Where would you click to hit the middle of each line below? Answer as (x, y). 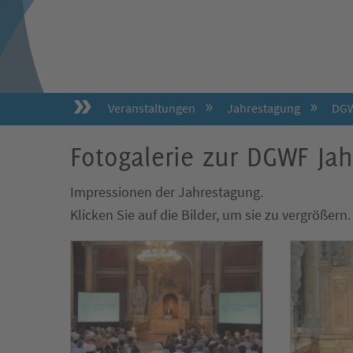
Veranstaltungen (152, 108)
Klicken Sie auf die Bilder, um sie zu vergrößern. (211, 215)
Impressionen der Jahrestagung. (167, 192)
